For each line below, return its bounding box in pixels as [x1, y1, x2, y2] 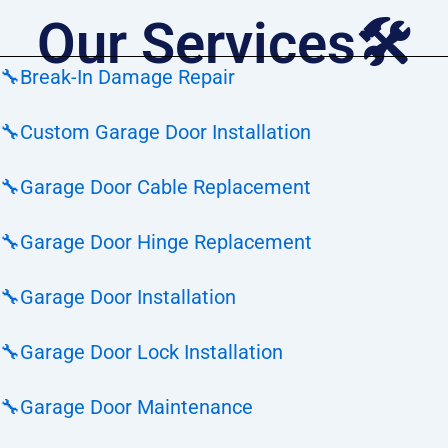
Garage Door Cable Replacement [20, 175, 311, 199]
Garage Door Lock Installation [20, 340, 283, 364]
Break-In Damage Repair [20, 65, 235, 89]
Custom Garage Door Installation [20, 120, 311, 144]
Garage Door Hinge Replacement [20, 230, 312, 254]
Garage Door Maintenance [20, 395, 253, 419]
